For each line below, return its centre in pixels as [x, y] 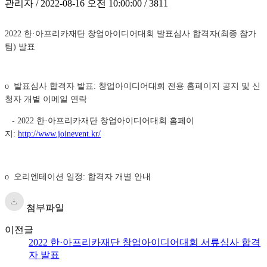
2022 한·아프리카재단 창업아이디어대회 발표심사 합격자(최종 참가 [131, 33]
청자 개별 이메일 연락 [46, 99]
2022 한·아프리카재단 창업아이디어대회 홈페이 [106, 120]
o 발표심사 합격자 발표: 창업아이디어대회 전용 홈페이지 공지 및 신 [133, 86]
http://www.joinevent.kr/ [59, 133]
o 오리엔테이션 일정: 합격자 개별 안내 [78, 176]
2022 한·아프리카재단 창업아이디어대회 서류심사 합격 [145, 242]
